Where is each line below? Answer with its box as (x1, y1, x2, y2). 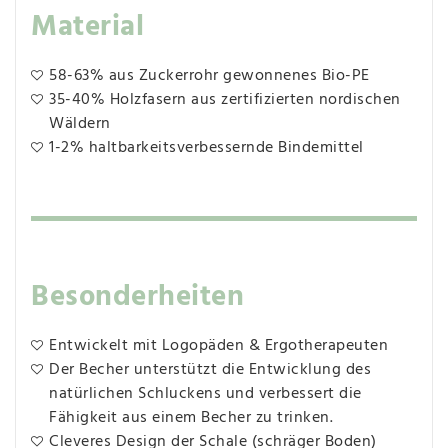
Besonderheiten (31, 274, 244, 321)
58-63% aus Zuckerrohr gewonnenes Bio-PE (49, 62, 370, 89)
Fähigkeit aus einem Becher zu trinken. (49, 405, 333, 431)
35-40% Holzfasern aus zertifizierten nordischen (49, 86, 401, 113)
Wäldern (49, 110, 111, 137)
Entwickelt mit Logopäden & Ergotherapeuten (49, 333, 388, 359)
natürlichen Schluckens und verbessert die (49, 381, 362, 407)
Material (31, 4, 144, 51)
